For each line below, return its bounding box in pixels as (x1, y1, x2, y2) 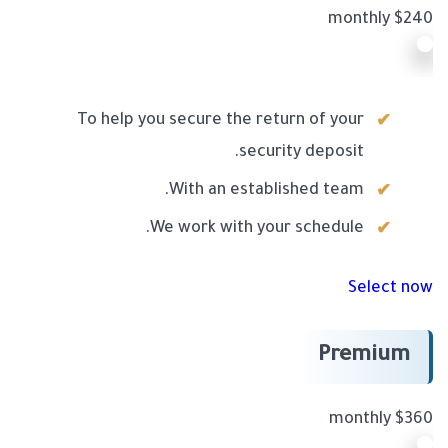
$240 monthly (394, 11, 433, 30)
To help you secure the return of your (77, 112, 364, 131)
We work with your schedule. (150, 220, 364, 239)
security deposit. (239, 144, 364, 163)
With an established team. (169, 182, 364, 201)
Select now (348, 280, 433, 299)
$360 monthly (395, 411, 433, 430)
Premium (318, 345, 410, 370)
